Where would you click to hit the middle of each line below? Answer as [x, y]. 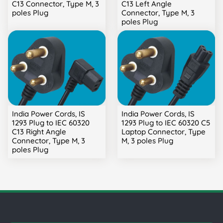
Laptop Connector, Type [164, 132]
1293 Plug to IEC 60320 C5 [166, 123]
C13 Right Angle [39, 132]
